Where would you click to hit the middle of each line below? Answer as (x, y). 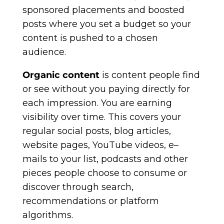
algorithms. (47, 215)
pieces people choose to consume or (104, 173)
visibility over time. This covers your (101, 117)
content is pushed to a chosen (90, 38)
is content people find (149, 75)
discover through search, (78, 187)
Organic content (61, 75)
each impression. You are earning (97, 103)
